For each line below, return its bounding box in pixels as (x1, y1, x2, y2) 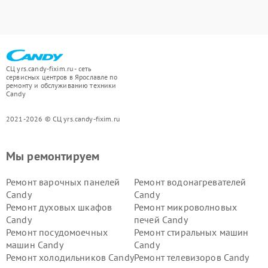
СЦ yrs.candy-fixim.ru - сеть (6, 64, 92, 73)
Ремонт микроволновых (134, 201, 237, 213)
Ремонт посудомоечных (6, 226, 108, 238)
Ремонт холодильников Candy (6, 251, 134, 263)
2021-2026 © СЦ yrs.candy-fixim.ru (6, 114, 120, 123)
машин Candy (6, 239, 63, 251)
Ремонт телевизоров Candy (134, 251, 249, 263)
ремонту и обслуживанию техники (6, 81, 117, 90)
